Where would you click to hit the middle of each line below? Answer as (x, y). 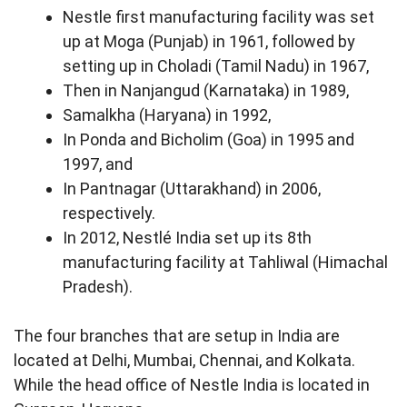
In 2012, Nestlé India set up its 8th (187, 238)
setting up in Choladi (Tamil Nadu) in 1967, (218, 66)
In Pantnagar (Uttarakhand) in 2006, (192, 189)
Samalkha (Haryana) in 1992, (169, 115)
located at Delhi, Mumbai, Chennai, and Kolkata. (184, 360)
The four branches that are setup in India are (177, 336)
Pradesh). (98, 287)
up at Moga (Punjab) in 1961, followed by (209, 41)
